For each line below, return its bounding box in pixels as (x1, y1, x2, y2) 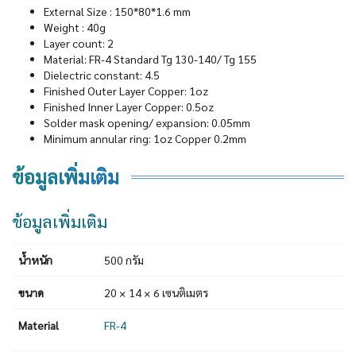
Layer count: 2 (44, 35, 114, 50)
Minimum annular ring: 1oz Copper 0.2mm (44, 130, 246, 145)
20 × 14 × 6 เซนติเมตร (104, 284, 208, 300)
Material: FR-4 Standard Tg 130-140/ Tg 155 (44, 51, 257, 66)
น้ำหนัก (18, 252, 52, 267)
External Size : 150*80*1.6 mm (44, 3, 191, 18)
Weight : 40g (44, 19, 106, 34)
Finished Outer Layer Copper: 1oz (44, 83, 208, 98)
